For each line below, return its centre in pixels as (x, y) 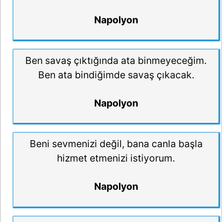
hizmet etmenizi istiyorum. (116, 158)
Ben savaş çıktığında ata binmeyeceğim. (116, 61)
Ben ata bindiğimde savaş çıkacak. (116, 75)
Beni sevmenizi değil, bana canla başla (116, 144)
